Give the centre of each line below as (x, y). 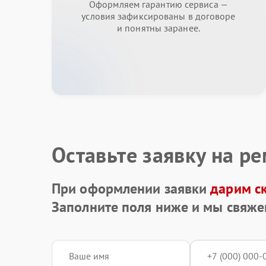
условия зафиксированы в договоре (159, 16)
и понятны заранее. (159, 28)
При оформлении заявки (131, 188)
